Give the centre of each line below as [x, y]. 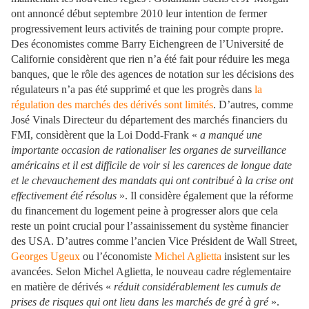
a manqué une [231, 135]
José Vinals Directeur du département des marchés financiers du [149, 120]
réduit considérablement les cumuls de [197, 287]
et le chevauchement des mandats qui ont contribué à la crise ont [152, 181]
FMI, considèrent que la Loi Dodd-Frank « [106, 135]
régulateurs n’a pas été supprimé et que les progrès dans [133, 90]
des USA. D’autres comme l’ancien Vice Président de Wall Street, [154, 241]
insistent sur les [256, 257]
